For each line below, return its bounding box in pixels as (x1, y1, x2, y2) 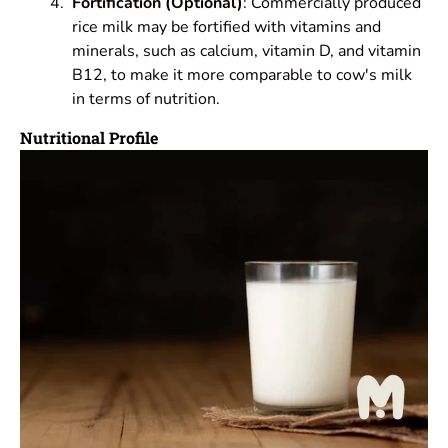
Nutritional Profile (20, 126, 158, 148)
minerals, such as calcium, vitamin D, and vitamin (72, 39, 421, 62)
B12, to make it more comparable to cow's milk (72, 63, 412, 86)
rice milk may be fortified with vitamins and (72, 15, 381, 38)
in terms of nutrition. (72, 87, 220, 110)
